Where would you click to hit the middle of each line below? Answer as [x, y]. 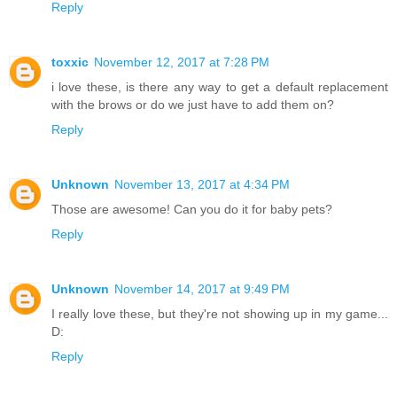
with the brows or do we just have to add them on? [193, 104]
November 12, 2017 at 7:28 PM [182, 62]
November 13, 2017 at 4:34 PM [202, 184]
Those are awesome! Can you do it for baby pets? [192, 209]
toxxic [70, 62]
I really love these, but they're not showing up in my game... [220, 313]
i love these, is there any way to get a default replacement [220, 86]
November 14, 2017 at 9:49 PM [202, 288]
